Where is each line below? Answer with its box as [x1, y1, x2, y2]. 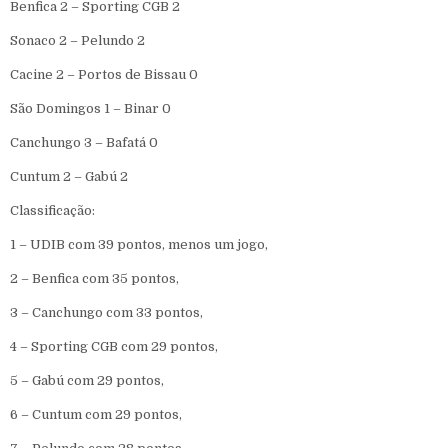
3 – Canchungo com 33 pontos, [10, 304, 203, 320]
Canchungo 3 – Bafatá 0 [10, 134, 158, 150]
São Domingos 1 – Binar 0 [10, 100, 171, 116]
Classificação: [10, 202, 95, 218]
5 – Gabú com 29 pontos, [10, 372, 164, 388]
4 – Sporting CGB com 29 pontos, [10, 338, 218, 354]
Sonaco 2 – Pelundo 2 [10, 32, 145, 48]
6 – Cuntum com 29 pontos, [10, 406, 182, 422]
